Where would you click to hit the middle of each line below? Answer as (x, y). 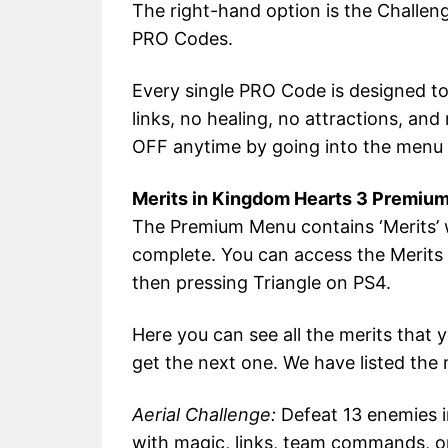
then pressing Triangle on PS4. (261, 283)
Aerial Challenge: (204, 415)
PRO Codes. (182, 39)
